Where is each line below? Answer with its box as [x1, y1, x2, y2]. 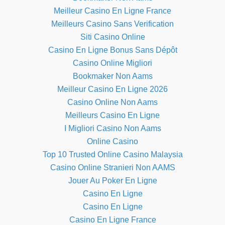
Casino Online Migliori [73, 59, 152, 68]
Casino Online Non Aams [67, 98, 158, 107]
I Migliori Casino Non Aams [64, 124, 161, 133]
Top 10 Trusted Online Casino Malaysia [42, 150, 183, 159]
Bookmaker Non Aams [72, 72, 153, 81]
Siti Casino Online [80, 33, 145, 42]
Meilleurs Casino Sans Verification [51, 20, 174, 29]
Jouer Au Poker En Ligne [68, 176, 157, 185]
